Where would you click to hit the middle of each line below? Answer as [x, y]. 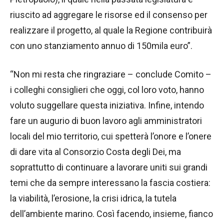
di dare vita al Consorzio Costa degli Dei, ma [95, 152]
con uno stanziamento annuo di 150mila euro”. [101, 46]
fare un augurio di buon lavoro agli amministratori [106, 121]
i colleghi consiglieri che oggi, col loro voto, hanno [107, 90]
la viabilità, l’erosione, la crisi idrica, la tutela [93, 198]
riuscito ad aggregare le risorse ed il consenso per [109, 15]
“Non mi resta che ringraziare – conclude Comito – [111, 74]
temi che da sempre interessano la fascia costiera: [110, 183]
